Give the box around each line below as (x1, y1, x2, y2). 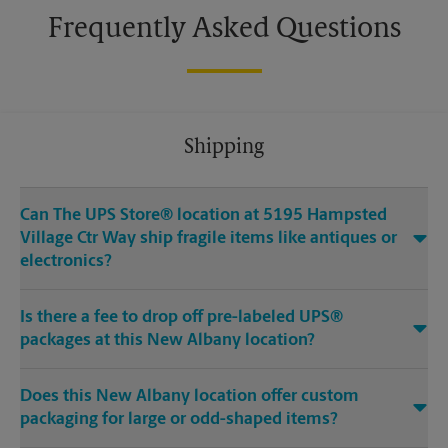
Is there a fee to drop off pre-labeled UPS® (20, 309, 343, 327)
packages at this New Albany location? (20, 332, 315, 350)
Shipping (184, 138, 264, 159)
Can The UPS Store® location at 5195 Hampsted (20, 207, 387, 225)
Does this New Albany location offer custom (20, 388, 359, 406)
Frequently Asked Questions (47, 16, 401, 45)
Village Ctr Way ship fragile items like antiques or (20, 230, 397, 248)
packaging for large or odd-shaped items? (20, 411, 338, 429)
